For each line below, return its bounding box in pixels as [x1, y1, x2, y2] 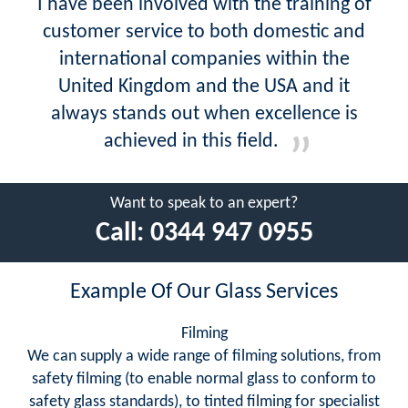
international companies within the [58, 48, 350, 70]
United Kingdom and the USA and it [58, 76, 350, 97]
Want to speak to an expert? [110, 194, 298, 212]
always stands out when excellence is [50, 103, 358, 125]
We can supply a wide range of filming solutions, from [27, 347, 381, 365]
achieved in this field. [104, 130, 279, 152]
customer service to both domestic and [43, 21, 365, 43]
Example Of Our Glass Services [70, 280, 338, 303]
